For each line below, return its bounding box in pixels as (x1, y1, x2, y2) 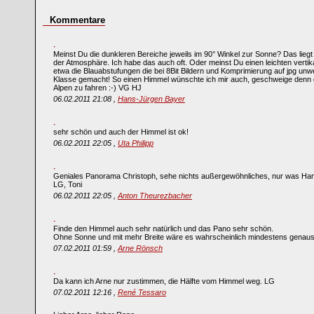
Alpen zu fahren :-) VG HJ (53, 83, 142, 92)
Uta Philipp (118, 139, 153, 147)
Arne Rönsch (118, 244, 163, 252)
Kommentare (50, 15, 105, 25)
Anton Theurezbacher (118, 191, 192, 200)
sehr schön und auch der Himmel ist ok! (53, 128, 189, 136)
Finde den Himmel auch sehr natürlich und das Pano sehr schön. (53, 224, 273, 233)
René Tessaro (118, 288, 166, 296)
